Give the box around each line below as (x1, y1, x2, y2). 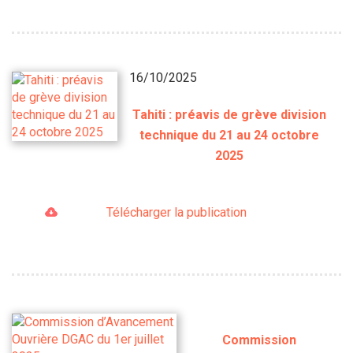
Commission (221, 333, 296, 348)
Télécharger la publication (106, 204, 247, 220)
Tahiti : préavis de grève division (132, 106, 327, 122)
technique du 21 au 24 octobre (139, 127, 320, 143)
